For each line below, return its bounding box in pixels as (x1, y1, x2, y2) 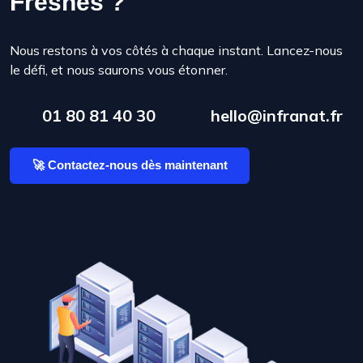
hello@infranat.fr (207, 105, 343, 126)
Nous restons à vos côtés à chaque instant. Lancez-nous (10, 41, 343, 58)
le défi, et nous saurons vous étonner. (10, 61, 228, 78)
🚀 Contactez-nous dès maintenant (32, 158, 228, 173)
